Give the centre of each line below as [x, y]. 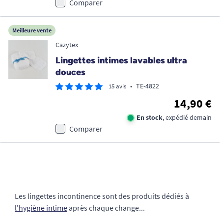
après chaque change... [106, 208]
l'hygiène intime [41, 208]
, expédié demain [187, 117]
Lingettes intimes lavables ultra [121, 60]
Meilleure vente [32, 30]
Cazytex [67, 45]
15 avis [117, 86]
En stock [150, 117]
